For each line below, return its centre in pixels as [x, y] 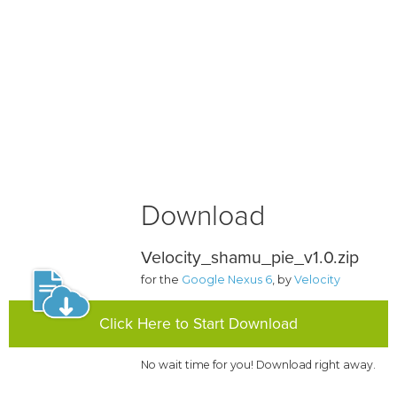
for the [162, 280]
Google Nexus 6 [227, 280]
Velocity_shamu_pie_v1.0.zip [250, 258]
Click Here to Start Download [198, 324]
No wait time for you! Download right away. [259, 365]
